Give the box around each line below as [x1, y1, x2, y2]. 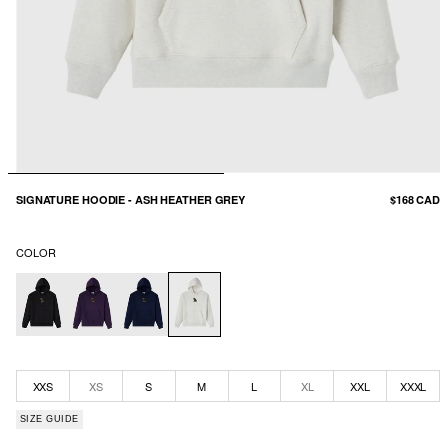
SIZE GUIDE [20, 414, 79, 425]
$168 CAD [389, 192, 440, 207]
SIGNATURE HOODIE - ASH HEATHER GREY [16, 192, 246, 207]
